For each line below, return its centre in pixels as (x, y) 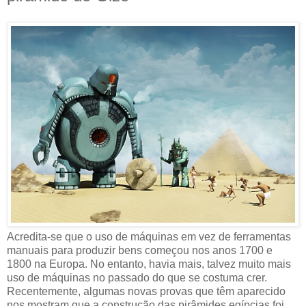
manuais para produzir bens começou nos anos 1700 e (140, 251)
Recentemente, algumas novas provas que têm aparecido (146, 292)
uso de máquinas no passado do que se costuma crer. (137, 278)
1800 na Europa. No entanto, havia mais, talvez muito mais (149, 264)
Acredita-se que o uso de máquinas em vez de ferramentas (149, 237)
